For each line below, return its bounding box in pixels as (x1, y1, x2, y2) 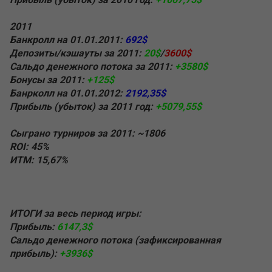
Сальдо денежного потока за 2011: (10, 61, 175, 73)
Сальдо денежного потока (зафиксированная (10, 234, 221, 246)
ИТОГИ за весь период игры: (10, 208, 141, 220)
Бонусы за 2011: (10, 74, 84, 86)
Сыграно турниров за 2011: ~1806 (10, 127, 165, 140)
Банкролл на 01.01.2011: (10, 34, 123, 46)
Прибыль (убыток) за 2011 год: (10, 101, 155, 113)
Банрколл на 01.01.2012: (10, 87, 123, 100)
